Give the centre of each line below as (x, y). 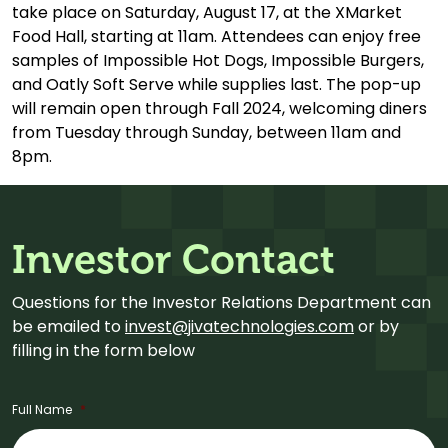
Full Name (42, 409)
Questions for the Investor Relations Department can (221, 302)
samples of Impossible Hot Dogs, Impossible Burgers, (218, 60)
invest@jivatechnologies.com (239, 326)
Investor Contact (173, 258)
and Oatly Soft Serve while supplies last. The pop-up (216, 84)
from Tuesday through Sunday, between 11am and (206, 132)
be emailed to (68, 326)
